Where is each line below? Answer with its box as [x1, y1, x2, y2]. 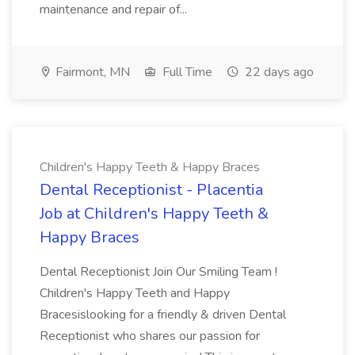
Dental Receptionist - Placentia [40, 179, 263, 200]
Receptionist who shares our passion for [40, 327, 260, 345]
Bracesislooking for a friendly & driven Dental [40, 306, 286, 323]
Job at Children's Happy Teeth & [40, 203, 269, 224]
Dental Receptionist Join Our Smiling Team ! [40, 263, 277, 281]
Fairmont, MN [52, 63, 130, 81]
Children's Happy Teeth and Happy [40, 284, 230, 302]
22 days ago [242, 63, 314, 81]
